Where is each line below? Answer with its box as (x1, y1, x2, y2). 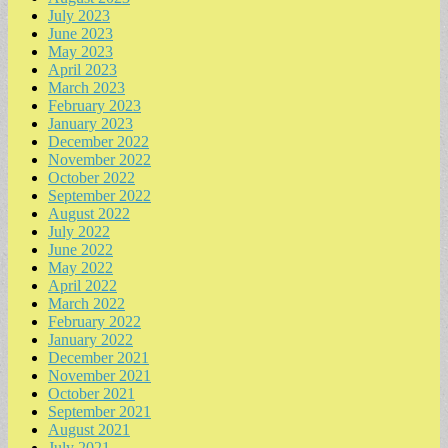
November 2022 (48, 151, 151, 169)
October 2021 (48, 385, 135, 403)
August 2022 (48, 205, 130, 223)
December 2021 (48, 349, 149, 367)
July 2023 (48, 7, 110, 25)
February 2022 (48, 313, 141, 331)
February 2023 (48, 97, 141, 115)
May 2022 (48, 259, 113, 277)
